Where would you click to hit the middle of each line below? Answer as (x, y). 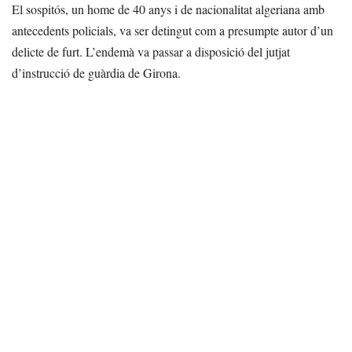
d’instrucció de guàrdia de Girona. (96, 73)
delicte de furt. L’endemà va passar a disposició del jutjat (151, 51)
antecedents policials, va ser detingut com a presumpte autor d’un (172, 30)
